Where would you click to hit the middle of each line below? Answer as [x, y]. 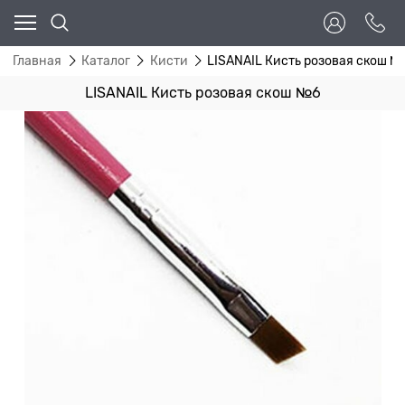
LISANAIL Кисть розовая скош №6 [202, 93]
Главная [37, 61]
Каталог [105, 61]
